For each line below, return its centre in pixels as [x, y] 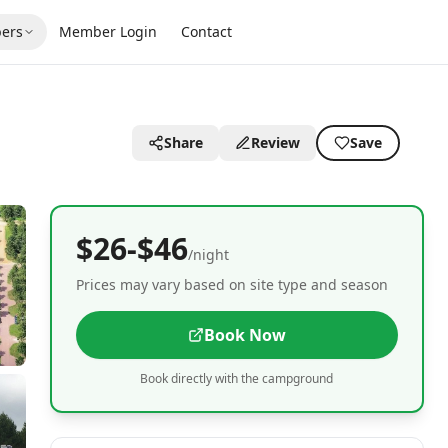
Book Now [244, 335]
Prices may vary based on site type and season [231, 284]
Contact [207, 31]
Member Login [108, 31]
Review [275, 142]
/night [208, 254]
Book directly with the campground [237, 378]
